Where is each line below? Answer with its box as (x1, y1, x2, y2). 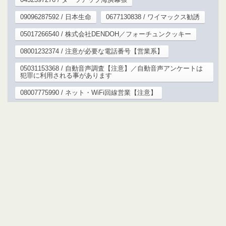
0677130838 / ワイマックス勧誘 (106, 13, 200, 21)
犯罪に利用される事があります (20, 71, 112, 79)
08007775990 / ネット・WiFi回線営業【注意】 (20, 88, 157, 96)
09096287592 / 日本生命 (20, 13, 91, 21)
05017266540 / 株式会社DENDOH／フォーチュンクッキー (20, 30, 191, 38)
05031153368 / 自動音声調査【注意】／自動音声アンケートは (20, 64, 203, 72)
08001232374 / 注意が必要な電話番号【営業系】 (20, 47, 163, 55)
